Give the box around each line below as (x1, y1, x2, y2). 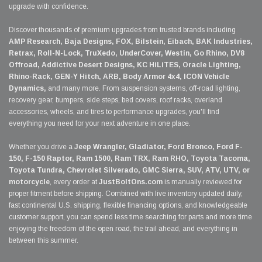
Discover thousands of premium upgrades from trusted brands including (9, 26, 236, 35)
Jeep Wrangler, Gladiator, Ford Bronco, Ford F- (74, 143, 243, 151)
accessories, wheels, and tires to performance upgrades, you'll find (9, 108, 219, 116)
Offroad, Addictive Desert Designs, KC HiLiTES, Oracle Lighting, (9, 61, 241, 70)
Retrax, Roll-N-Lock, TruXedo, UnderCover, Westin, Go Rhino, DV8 (9, 49, 244, 58)
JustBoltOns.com (99, 178, 163, 187)
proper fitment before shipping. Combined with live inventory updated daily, (9, 189, 243, 198)
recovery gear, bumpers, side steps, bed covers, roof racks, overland (9, 96, 222, 105)
